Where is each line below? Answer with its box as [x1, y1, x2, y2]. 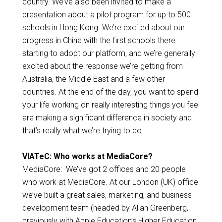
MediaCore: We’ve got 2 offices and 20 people [22, 165, 186, 174]
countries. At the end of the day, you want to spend [22, 87, 198, 97]
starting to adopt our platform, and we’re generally [22, 49, 195, 58]
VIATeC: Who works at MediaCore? [22, 152, 153, 162]
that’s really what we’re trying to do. [22, 126, 144, 136]
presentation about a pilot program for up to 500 [22, 10, 191, 20]
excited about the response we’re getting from [22, 61, 183, 71]
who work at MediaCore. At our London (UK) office [22, 177, 198, 187]
